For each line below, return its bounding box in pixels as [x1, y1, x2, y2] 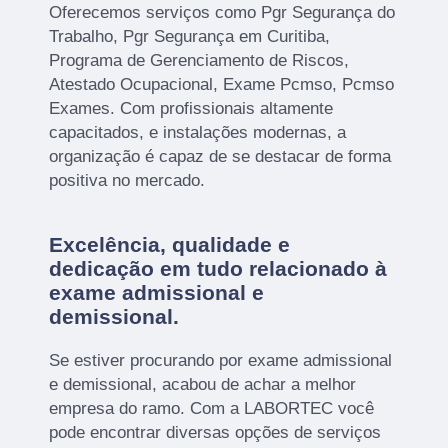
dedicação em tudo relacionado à [49, 256, 388, 280]
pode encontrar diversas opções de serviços [49, 422, 382, 442]
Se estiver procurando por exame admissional [49, 350, 393, 370]
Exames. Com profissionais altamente [49, 98, 334, 118]
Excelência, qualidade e [49, 232, 291, 256]
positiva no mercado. [49, 170, 206, 190]
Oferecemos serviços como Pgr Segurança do [49, 2, 396, 22]
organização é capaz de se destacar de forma [49, 146, 392, 166]
